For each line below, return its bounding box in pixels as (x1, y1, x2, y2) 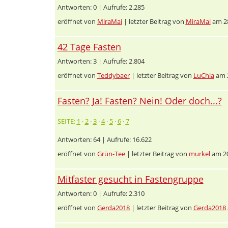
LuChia (193, 70, 214, 80)
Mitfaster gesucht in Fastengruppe (57, 173, 204, 185)
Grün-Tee (97, 149, 125, 158)
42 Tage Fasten (57, 40, 121, 53)
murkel (188, 149, 210, 158)
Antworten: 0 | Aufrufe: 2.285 (57, 2, 145, 12)
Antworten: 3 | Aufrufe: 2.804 (57, 56, 145, 66)
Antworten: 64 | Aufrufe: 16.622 (57, 134, 152, 144)
